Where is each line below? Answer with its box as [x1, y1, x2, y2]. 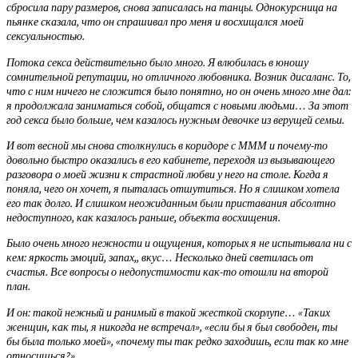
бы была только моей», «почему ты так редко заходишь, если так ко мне [6, 333, 348, 348]
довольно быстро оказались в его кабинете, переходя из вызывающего [6, 153, 335, 168]
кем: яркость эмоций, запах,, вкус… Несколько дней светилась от [6, 250, 313, 265]
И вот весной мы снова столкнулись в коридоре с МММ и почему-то [6, 138, 328, 153]
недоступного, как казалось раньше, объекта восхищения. [6, 210, 280, 225]
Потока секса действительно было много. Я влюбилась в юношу [6, 54, 308, 70]
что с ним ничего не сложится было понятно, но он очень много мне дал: [6, 83, 351, 98]
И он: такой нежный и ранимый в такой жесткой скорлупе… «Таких [6, 304, 330, 320]
